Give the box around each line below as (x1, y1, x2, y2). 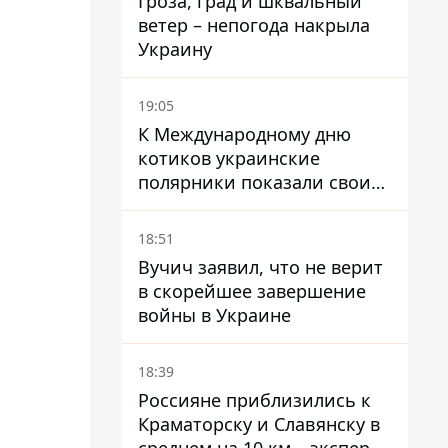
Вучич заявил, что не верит (138, 255, 383, 279)
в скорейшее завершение (138, 279, 366, 303)
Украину (138, 37, 212, 61)
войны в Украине (138, 303, 291, 327)
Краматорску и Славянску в (138, 412, 380, 436)
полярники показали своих (138, 170, 381, 194)
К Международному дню (138, 122, 351, 146)
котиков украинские (138, 146, 320, 170)
